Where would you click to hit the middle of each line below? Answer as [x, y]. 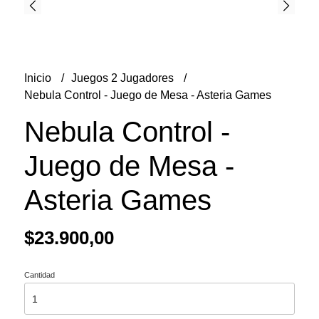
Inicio [39, 78]
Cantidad [39, 275]
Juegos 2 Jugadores [124, 78]
